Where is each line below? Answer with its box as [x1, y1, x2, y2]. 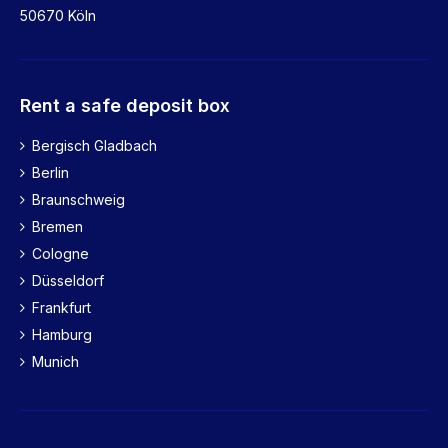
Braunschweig [32, 190, 125, 208]
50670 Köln [20, 6, 96, 24]
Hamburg [32, 325, 92, 343]
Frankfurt [32, 298, 91, 316]
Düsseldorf [32, 271, 104, 289]
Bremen [32, 217, 83, 235]
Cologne [32, 244, 89, 262]
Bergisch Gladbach [32, 136, 157, 154]
